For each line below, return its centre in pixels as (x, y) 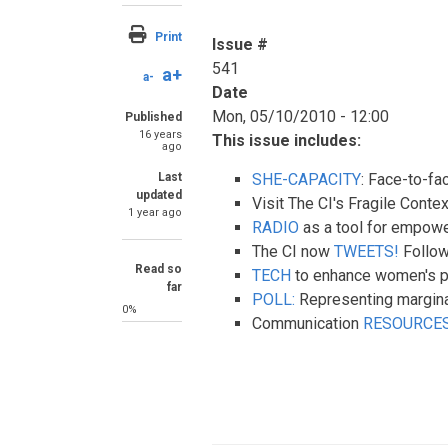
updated (159, 195)
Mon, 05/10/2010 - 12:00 (300, 116)
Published (153, 117)
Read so (158, 269)
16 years (160, 134)
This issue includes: (286, 140)
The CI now (293, 251)
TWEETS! (366, 251)
